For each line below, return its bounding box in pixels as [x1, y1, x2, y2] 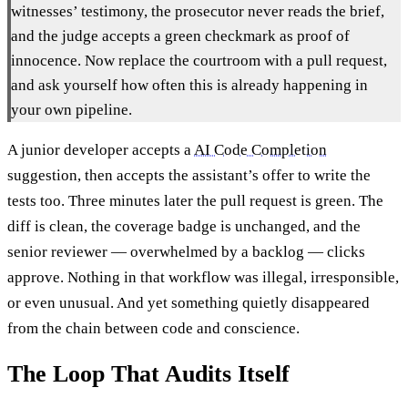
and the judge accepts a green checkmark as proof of [11, 27, 350, 46]
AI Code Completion [194, 141, 327, 159]
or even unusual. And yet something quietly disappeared [7, 294, 370, 312]
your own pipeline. [11, 101, 132, 119]
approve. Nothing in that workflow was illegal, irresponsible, [7, 269, 399, 287]
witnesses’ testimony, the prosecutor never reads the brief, [11, 3, 384, 21]
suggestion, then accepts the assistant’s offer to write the [7, 167, 371, 185]
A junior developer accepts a [7, 141, 194, 159]
